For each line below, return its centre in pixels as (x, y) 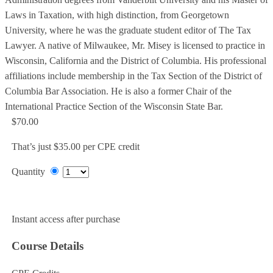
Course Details (47, 246)
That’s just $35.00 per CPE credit (75, 147)
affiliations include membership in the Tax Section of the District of (133, 76)
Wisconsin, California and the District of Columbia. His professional (136, 61)
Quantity (28, 172)
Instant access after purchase (66, 219)
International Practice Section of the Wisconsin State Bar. (114, 107)
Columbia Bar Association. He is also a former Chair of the (118, 91)
